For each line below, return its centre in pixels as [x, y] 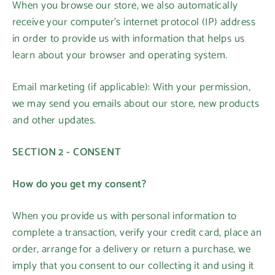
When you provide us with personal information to [125, 216]
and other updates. [54, 120]
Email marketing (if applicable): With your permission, [131, 87]
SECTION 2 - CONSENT [67, 152]
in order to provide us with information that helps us [129, 39]
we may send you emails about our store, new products [136, 104]
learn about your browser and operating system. [120, 55]
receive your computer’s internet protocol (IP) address [134, 22]
